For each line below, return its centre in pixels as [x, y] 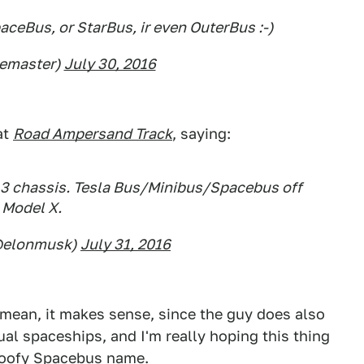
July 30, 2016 [110, 64]
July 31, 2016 [126, 244]
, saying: [201, 134]
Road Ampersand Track [93, 134]
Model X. [32, 208]
